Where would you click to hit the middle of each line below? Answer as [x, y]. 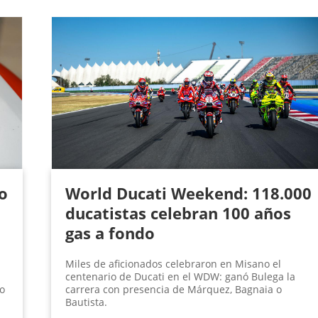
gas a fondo [110, 233]
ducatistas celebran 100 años [178, 213]
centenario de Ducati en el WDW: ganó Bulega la [180, 277]
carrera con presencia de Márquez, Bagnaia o [173, 290]
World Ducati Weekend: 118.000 [188, 193]
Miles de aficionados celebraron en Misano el [173, 264]
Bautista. [86, 302]
